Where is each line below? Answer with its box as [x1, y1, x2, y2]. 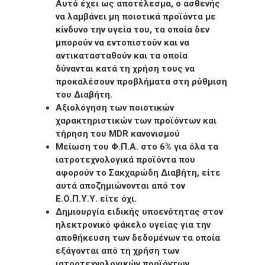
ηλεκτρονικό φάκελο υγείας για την [56, 219, 211, 230]
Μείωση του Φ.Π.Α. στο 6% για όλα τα [56, 141, 218, 152]
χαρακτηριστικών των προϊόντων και [56, 115, 216, 126]
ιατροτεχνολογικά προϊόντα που [56, 154, 195, 165]
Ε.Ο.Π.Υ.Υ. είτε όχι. [56, 193, 137, 204]
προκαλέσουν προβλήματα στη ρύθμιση [56, 76, 227, 87]
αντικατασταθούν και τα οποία [56, 50, 188, 61]
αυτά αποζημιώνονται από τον [56, 180, 185, 191]
